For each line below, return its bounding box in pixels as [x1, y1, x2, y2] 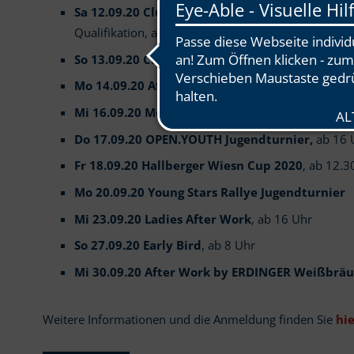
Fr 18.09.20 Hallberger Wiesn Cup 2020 [73, 157, 303, 175]
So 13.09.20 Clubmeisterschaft [73, 51, 254, 68]
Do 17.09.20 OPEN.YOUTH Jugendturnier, [73, 130, 313, 148]
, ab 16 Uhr [250, 210, 312, 228]
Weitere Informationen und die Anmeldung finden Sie [42, 311, 336, 328]
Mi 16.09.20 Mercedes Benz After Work [73, 104, 303, 122]
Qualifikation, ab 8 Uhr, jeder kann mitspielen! [73, 24, 326, 42]
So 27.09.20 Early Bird [73, 237, 201, 254]
